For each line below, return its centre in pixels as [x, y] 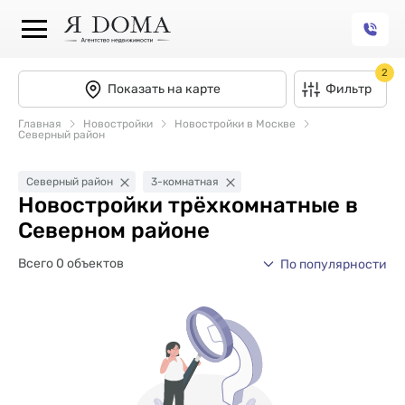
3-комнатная [185, 182]
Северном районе [114, 231]
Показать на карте [164, 89]
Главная [40, 124]
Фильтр [348, 89]
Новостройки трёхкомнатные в [188, 205]
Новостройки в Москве [235, 124]
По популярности [334, 264]
